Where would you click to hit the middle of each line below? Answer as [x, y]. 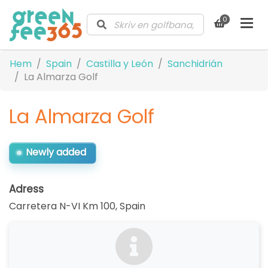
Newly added [56, 153]
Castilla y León [120, 63]
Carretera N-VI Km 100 [62, 206]
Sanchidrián [195, 63]
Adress [26, 189]
